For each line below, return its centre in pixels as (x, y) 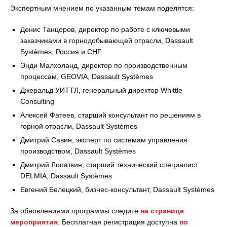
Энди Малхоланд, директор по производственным (104, 65)
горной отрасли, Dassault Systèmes (79, 126)
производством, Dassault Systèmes (78, 151)
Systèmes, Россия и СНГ (61, 52)
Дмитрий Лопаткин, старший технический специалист (109, 165)
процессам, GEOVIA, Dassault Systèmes (87, 77)
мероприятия (34, 222)
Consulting (37, 101)
